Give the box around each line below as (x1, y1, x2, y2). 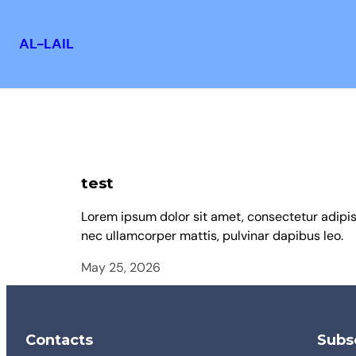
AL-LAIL (19, 34, 74, 53)
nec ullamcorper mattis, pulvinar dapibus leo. (81, 226, 343, 244)
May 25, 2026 (81, 258, 161, 276)
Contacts (25, 331, 93, 349)
